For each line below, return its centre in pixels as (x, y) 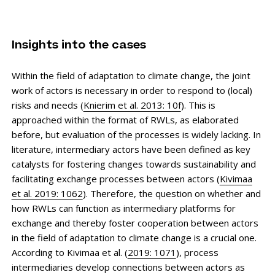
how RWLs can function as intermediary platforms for (123, 208)
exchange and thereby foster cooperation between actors (135, 223)
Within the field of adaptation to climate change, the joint (131, 75)
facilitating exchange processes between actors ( (115, 178)
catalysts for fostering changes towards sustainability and (134, 164)
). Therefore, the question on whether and (172, 193)
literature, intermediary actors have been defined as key (131, 149)
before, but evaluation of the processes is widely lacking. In (136, 134)
